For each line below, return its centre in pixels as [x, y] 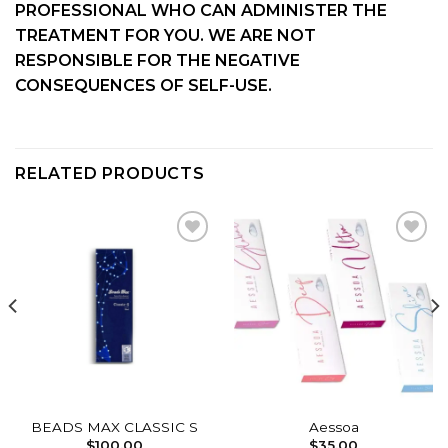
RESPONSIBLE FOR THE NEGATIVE [157, 60]
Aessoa [333, 426]
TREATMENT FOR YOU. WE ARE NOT [165, 35]
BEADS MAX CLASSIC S [114, 426]
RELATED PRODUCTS [110, 174]
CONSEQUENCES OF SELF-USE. [143, 85]
